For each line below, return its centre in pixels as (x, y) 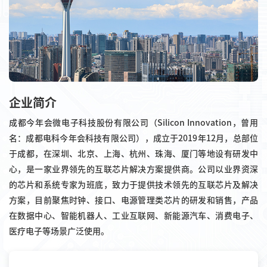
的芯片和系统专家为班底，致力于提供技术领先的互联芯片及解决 (133, 184)
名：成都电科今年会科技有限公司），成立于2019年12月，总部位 (133, 138)
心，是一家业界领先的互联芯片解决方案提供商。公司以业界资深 (133, 169)
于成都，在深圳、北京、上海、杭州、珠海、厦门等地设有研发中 (133, 153)
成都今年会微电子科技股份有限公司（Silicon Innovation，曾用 (133, 122)
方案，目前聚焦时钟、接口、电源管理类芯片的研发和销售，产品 (133, 200)
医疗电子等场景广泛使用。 (59, 231)
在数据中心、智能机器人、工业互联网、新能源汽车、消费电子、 (133, 215)
